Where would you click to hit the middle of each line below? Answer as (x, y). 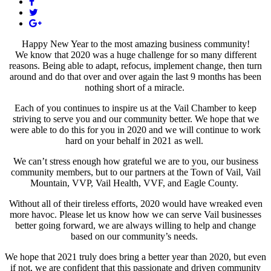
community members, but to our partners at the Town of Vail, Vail (135, 172)
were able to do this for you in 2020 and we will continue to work (135, 129)
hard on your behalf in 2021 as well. (135, 140)
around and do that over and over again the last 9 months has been (135, 76)
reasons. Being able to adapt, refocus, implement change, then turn (135, 65)
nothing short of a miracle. (135, 87)
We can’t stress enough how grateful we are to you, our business (135, 161)
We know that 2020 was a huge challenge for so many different (135, 54)
